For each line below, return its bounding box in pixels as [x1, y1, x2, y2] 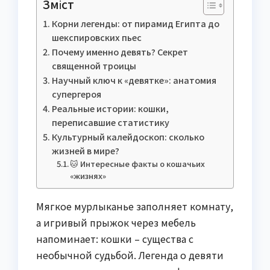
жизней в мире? [51, 144, 119, 157]
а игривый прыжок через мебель [36, 215, 196, 230]
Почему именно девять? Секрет [51, 45, 188, 58]
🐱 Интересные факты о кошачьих [70, 158, 206, 170]
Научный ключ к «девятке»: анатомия [51, 74, 216, 87]
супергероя [51, 87, 101, 101]
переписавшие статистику [51, 116, 169, 129]
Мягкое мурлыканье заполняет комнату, [36, 199, 233, 214]
